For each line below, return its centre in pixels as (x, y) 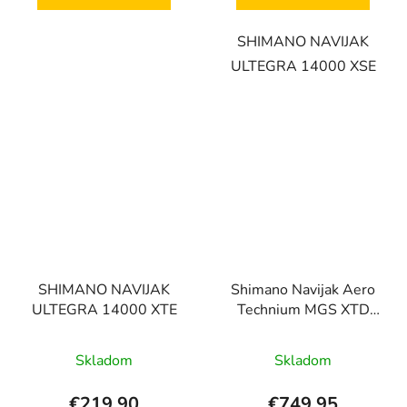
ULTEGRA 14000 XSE (303, 67)
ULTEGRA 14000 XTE (104, 309)
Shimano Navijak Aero (303, 289)
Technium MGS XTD (303, 309)
